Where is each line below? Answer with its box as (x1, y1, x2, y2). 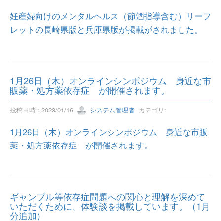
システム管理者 (88, 105, 135, 114)
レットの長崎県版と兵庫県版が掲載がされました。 (10, 23, 203, 35)
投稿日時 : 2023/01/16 (10, 105, 77, 114)
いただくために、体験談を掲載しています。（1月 (10, 199, 210, 213)
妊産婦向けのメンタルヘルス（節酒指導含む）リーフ (10, 9, 211, 22)
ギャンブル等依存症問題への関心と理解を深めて (10, 190, 205, 203)
